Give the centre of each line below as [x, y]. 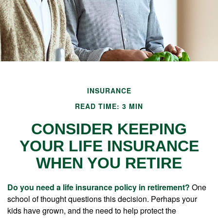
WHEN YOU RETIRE [109, 163]
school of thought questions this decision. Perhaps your [102, 199]
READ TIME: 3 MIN [109, 106]
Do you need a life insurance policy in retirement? [99, 187]
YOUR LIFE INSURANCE [109, 146]
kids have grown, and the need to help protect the [92, 210]
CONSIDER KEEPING [109, 129]
